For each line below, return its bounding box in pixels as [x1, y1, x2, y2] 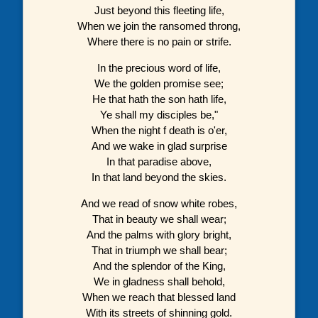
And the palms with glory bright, [87, 228, 231, 241]
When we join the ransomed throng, [77, 19, 241, 32]
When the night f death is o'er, [91, 124, 227, 136]
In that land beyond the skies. [92, 170, 226, 183]
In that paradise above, [106, 155, 212, 168]
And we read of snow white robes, [81, 197, 237, 209]
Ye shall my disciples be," [100, 108, 218, 121]
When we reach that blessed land [82, 290, 236, 303]
